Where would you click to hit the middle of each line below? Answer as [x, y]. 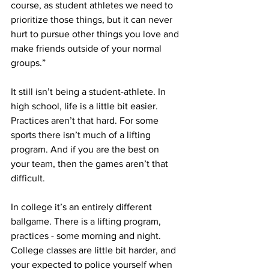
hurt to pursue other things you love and [96, 34]
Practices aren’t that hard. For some [86, 120]
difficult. [28, 178]
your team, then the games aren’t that [91, 163]
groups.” [28, 62]
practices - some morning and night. [87, 235]
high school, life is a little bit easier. [86, 106]
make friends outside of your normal [87, 48]
